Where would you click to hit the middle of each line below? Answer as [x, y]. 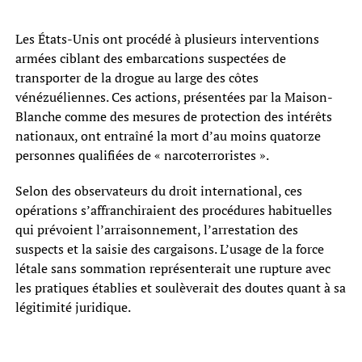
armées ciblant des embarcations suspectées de [150, 59]
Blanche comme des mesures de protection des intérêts [173, 117]
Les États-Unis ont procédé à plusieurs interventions [167, 39]
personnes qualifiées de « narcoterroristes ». [142, 156]
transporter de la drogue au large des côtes [137, 78]
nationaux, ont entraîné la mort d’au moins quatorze [168, 136]
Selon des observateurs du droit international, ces [158, 191]
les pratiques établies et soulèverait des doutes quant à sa [180, 288]
